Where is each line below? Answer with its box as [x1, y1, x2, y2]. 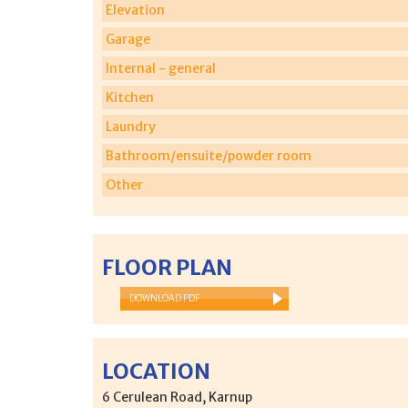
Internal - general [106, 59, 216, 76]
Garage [106, 30, 150, 47]
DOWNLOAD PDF [129, 291, 199, 304]
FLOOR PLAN [102, 253, 232, 280]
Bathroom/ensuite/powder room [106, 147, 311, 164]
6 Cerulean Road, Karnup [102, 388, 252, 405]
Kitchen [106, 88, 154, 106]
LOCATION [102, 357, 210, 384]
